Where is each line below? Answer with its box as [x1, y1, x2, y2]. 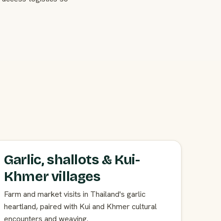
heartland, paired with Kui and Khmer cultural [4, 201, 157, 212]
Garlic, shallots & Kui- [4, 151, 140, 169]
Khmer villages [4, 168, 101, 185]
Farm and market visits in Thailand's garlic [4, 189, 146, 200]
